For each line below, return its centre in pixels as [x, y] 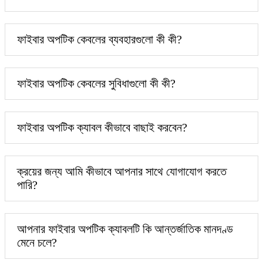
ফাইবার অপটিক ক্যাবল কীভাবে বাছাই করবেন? [102, 127]
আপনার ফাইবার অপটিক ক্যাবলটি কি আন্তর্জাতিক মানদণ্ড [125, 229]
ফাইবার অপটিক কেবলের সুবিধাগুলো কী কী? [96, 83]
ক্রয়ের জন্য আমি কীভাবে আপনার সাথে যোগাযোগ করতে [122, 171]
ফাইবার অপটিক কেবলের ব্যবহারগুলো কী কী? [100, 39]
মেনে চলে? [37, 242]
